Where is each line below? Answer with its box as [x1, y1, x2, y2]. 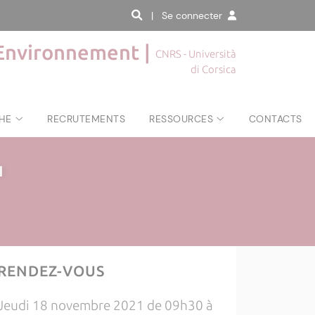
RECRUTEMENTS [47, 112, 126, 125]
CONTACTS [248, 112, 302, 125]
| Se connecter [151, 9, 228, 22]
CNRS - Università [155, 48, 236, 60]
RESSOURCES [149, 112, 214, 125]
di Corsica [191, 63, 236, 75]
